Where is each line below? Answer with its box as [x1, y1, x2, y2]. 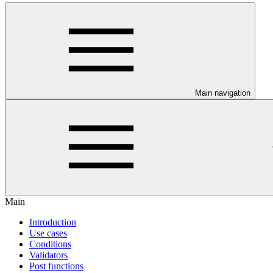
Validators [29, 250, 68, 260]
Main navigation [195, 88, 250, 97]
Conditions [29, 239, 71, 249]
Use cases [29, 228, 67, 238]
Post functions [29, 261, 83, 271]
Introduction [29, 217, 76, 227]
